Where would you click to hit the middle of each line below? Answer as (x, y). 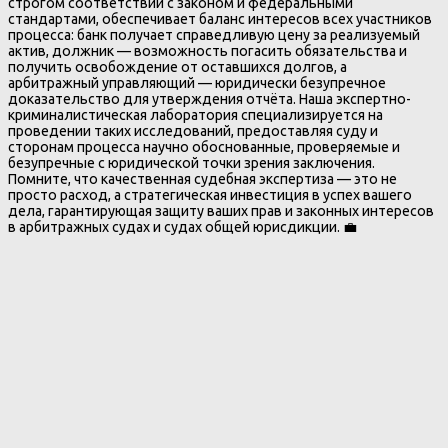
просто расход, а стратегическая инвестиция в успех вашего (210, 194)
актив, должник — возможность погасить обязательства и (207, 50)
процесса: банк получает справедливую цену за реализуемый (214, 34)
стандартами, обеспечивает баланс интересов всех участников (220, 18)
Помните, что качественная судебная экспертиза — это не (202, 178)
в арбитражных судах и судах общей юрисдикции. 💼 (182, 226)
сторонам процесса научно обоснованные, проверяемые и (204, 146)
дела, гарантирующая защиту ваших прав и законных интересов (221, 210)
